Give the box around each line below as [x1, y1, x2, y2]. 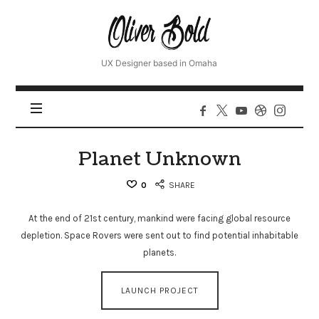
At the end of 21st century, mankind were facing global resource [28, 212, 291, 224]
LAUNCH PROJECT [120, 285, 199, 296]
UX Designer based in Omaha [101, 57, 218, 68]
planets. [143, 246, 176, 258]
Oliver [106, 12, 150, 31]
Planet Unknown [78, 145, 241, 172]
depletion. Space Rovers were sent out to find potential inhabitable [21, 229, 298, 241]
